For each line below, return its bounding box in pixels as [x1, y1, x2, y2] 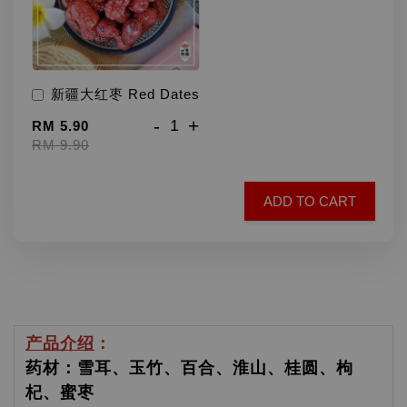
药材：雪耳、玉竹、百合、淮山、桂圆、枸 [25, 359, 353, 377]
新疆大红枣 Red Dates [51, 86, 200, 102]
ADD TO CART [263, 194, 356, 209]
